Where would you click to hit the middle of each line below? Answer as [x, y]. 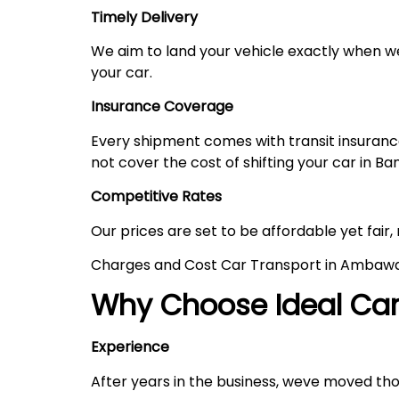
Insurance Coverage [162, 107]
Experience [130, 347]
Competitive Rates [156, 197]
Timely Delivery [144, 17]
